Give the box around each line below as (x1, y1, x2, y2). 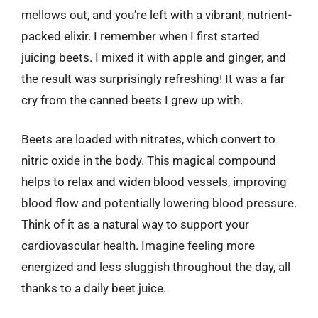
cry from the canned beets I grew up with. (21, 92, 243, 107)
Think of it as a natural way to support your (21, 217, 249, 231)
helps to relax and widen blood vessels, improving (21, 175, 287, 189)
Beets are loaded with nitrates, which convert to (21, 132, 275, 146)
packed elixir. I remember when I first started (21, 28, 260, 43)
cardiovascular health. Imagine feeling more (21, 238, 255, 253)
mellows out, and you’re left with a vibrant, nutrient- (21, 7, 292, 22)
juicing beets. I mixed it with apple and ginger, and (21, 50, 286, 65)
